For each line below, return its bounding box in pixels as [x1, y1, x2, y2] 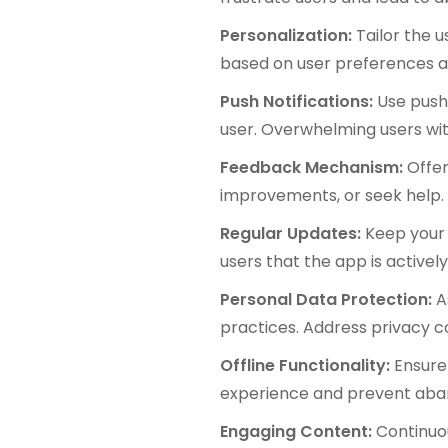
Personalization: [220, 23, 357, 47]
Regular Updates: [220, 221, 366, 245]
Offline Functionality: [220, 353, 395, 377]
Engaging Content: [220, 419, 377, 443]
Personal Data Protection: [220, 287, 437, 311]
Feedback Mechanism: [220, 155, 408, 179]
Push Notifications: [220, 89, 378, 113]
